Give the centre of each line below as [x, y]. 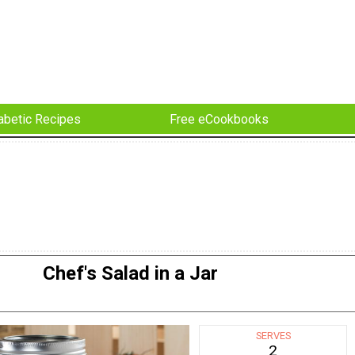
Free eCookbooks [219, 119]
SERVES [273, 336]
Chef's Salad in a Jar [130, 274]
